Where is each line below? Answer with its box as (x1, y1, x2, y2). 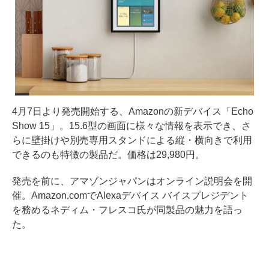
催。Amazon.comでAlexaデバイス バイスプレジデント (12, 190, 249, 201)
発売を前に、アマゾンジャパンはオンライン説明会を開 (12, 176, 252, 187)
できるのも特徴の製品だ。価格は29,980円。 (12, 150, 205, 160)
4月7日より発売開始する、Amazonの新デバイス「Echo (12, 106, 253, 117)
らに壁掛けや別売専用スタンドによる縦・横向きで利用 (12, 135, 252, 146)
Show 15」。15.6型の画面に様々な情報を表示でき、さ (12, 121, 251, 131)
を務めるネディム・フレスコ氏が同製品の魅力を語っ (12, 205, 243, 216)
